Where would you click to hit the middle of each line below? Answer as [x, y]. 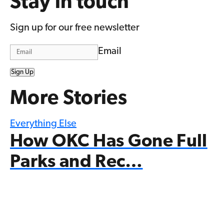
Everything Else [43, 124]
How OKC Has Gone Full [109, 142]
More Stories [68, 99]
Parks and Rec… [76, 162]
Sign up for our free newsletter [75, 28]
